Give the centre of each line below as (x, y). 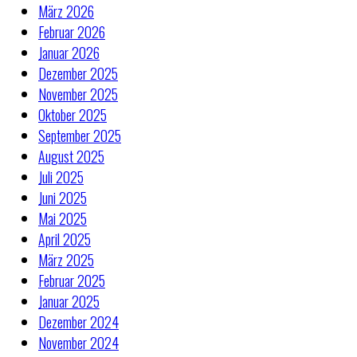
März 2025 (66, 259)
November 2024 (78, 342)
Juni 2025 (63, 197)
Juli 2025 (61, 177)
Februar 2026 (72, 31)
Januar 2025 (69, 301)
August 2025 (71, 156)
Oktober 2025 (73, 114)
